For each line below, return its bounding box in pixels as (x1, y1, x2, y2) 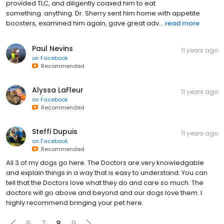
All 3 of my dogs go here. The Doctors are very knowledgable (6, 158, 204, 168)
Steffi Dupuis (32, 126, 77, 137)
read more (165, 18, 199, 28)
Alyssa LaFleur (32, 85, 83, 95)
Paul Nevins (32, 43, 73, 54)
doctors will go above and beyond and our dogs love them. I (6, 188, 202, 198)
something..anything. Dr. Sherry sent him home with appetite (6, 8, 200, 18)
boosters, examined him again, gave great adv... (6, 18, 163, 28)
